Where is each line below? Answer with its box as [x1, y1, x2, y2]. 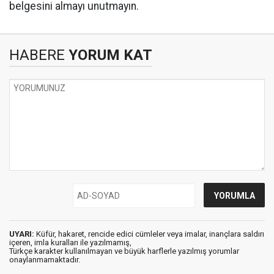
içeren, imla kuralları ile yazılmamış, [9, 238, 131, 247]
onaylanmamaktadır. [9, 255, 80, 264]
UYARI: [9, 229, 34, 239]
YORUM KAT [65, 46, 152, 64]
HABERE [9, 46, 65, 64]
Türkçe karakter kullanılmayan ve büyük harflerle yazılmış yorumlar [9, 246, 239, 256]
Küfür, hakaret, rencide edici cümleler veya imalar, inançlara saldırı [34, 229, 264, 239]
